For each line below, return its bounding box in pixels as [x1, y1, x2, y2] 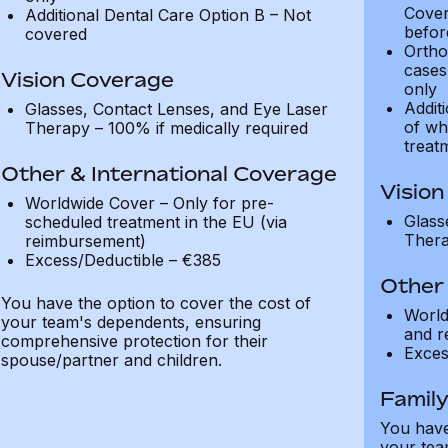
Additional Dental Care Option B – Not [24, 5, 311, 25]
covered [24, 24, 87, 44]
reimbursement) [24, 231, 146, 251]
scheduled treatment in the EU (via [24, 212, 287, 232]
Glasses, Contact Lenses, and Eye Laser [24, 99, 328, 119]
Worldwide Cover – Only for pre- [24, 193, 274, 213]
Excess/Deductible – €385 [24, 250, 221, 270]
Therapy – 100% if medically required [24, 118, 308, 138]
